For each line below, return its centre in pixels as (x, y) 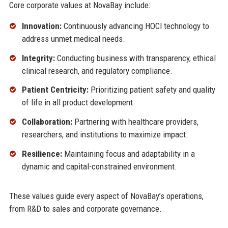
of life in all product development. (78, 103)
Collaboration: (47, 122)
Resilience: (42, 154)
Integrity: (38, 58)
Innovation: (41, 26)
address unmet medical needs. (73, 38)
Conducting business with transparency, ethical (135, 58)
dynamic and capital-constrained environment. (99, 167)
